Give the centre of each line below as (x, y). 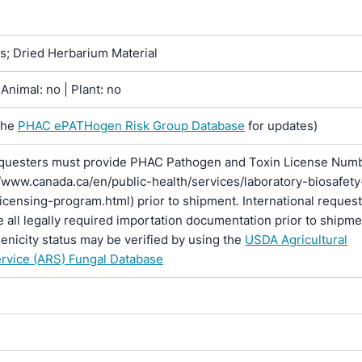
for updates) (281, 126)
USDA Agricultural (296, 240)
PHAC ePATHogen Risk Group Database (131, 126)
